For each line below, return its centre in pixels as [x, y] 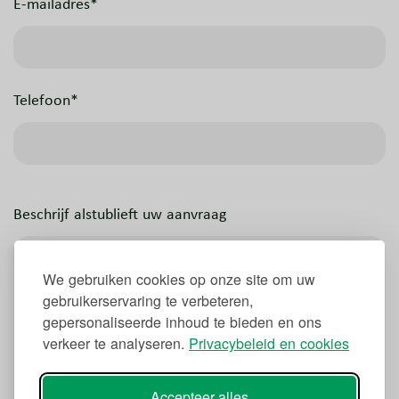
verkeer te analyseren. [116, 343]
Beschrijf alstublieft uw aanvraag [120, 214]
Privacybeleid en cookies [269, 343]
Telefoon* [46, 100]
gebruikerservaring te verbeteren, [148, 301]
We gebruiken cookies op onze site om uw [179, 279]
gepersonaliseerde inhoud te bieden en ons [182, 322]
